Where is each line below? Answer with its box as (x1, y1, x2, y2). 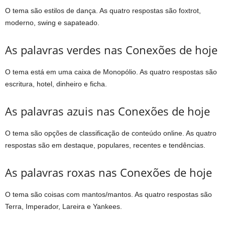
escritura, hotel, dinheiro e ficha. (5, 79, 107, 88)
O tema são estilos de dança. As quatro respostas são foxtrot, (5, 6, 201, 15)
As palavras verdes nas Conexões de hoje (5, 42, 217, 57)
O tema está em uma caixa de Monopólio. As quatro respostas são (5, 67, 217, 76)
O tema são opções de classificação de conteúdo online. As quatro (5, 129, 216, 137)
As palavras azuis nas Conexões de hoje (5, 103, 210, 119)
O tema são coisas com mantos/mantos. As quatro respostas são (5, 190, 212, 198)
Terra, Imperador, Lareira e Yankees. (5, 202, 122, 210)
